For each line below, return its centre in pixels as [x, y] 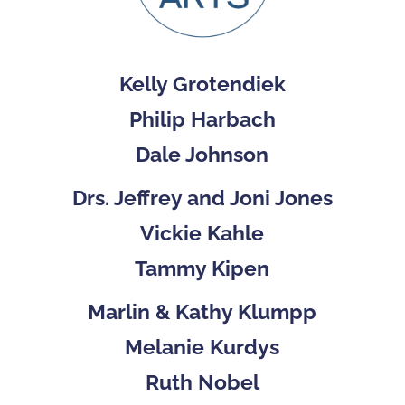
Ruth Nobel [202, 381]
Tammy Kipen [202, 268]
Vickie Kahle [202, 232]
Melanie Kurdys [202, 346]
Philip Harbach [202, 118]
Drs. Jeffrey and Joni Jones [202, 197]
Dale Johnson [202, 154]
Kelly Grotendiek [202, 83]
